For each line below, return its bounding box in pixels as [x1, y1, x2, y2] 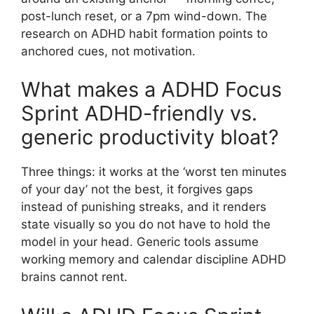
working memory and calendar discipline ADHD [21, 252, 286, 267]
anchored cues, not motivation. [21, 43, 196, 58]
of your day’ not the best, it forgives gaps [21, 182, 253, 197]
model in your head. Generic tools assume [21, 235, 259, 250]
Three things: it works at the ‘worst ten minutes [21, 165, 287, 179]
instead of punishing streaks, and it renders [21, 200, 266, 214]
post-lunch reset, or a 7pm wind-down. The [21, 8, 267, 23]
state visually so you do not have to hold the [21, 217, 271, 232]
